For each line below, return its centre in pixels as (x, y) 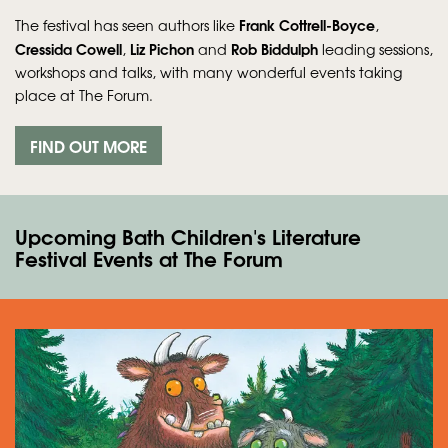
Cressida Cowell (68, 48)
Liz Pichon (162, 48)
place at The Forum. (84, 94)
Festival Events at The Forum (149, 257)
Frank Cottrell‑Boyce (307, 24)
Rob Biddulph (274, 48)
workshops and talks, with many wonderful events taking (208, 71)
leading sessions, (375, 48)
